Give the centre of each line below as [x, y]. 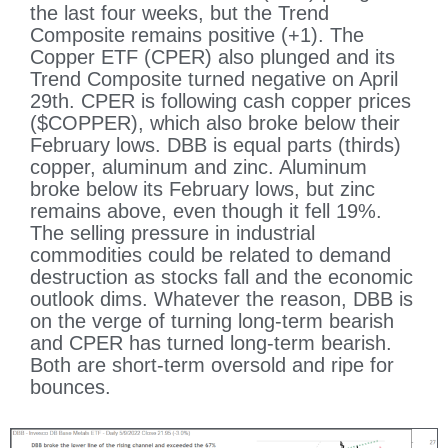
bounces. [70, 387]
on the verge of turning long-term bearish [212, 321]
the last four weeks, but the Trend [179, 13]
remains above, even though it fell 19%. [206, 211]
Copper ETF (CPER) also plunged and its [212, 57]
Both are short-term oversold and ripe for [212, 365]
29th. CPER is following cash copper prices [220, 101]
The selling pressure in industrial [172, 233]
